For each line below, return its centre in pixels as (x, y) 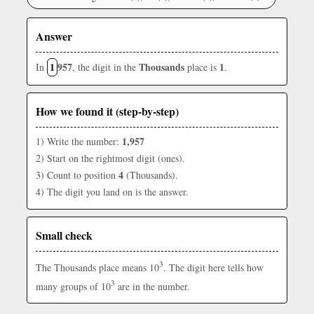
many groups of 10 (73, 286)
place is (202, 67)
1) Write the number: (79, 141)
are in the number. (152, 286)
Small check (64, 235)
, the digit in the (105, 67)
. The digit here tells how (213, 267)
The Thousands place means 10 (97, 267)
